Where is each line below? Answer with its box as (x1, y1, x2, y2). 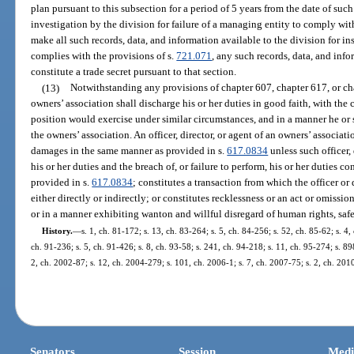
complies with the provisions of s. (31, 50, 177, 62)
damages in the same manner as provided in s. (31, 145, 228, 157)
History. (41, 225, 73, 235)
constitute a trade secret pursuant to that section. (31, 66, 237, 78)
